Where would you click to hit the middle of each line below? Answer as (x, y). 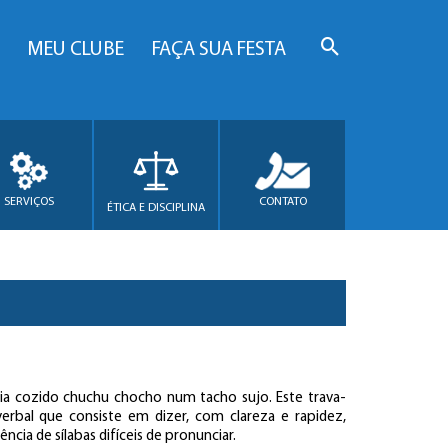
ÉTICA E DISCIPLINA (156, 207)
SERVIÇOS (29, 201)
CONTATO (282, 201)
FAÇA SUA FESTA (219, 50)
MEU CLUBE (75, 50)
